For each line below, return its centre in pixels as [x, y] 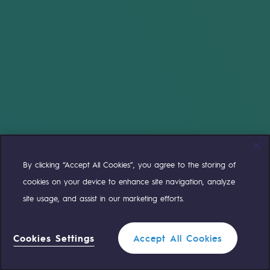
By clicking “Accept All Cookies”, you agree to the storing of [130, 164]
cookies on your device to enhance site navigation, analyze [129, 181]
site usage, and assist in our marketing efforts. [104, 198]
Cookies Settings [54, 238]
